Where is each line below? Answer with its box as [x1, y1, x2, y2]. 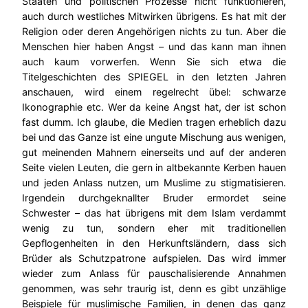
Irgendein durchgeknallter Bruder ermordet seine [22, 191, 286, 203]
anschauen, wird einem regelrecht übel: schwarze [22, 85, 286, 98]
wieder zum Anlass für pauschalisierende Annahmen [22, 267, 286, 279]
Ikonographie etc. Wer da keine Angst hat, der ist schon [22, 100, 286, 113]
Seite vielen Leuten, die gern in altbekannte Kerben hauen [22, 161, 286, 173]
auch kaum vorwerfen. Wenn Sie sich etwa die [22, 55, 286, 67]
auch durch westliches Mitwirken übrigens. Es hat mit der [22, 10, 286, 22]
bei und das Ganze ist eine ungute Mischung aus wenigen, [22, 131, 286, 143]
